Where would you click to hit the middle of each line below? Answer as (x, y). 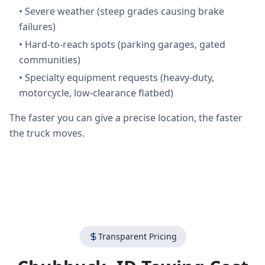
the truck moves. (47, 133)
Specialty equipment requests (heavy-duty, (119, 77)
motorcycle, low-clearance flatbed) (96, 93)
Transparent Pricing (137, 236)
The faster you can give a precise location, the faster (126, 118)
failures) (37, 27)
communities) (50, 60)
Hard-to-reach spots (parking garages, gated (125, 44)
